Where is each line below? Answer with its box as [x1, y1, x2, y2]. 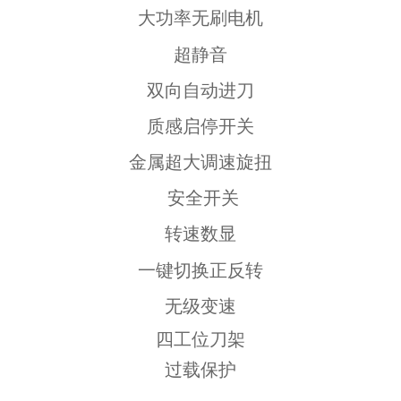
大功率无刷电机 [138, 8, 263, 29]
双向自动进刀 [147, 80, 254, 100]
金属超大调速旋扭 [129, 152, 272, 173]
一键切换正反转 [138, 260, 263, 280]
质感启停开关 [147, 115, 254, 136]
